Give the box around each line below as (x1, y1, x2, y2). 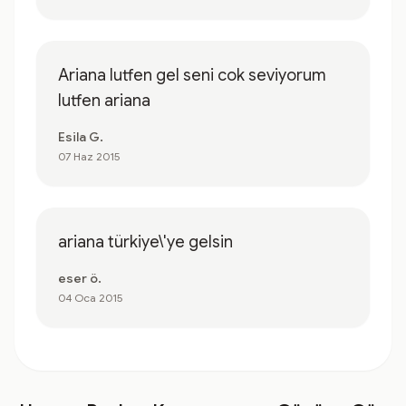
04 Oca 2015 (58, 291, 122, 304)
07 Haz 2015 (58, 150, 120, 163)
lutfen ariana (58, 91, 150, 111)
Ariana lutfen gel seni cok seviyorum (58, 65, 326, 85)
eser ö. (58, 270, 101, 286)
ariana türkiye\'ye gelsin (58, 232, 233, 252)
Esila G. (58, 129, 103, 145)
